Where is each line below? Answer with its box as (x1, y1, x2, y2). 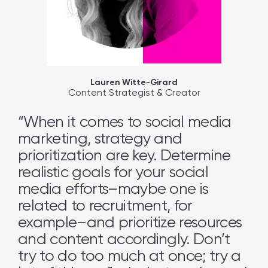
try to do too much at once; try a (18, 246, 241, 264)
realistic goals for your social (18, 163, 209, 181)
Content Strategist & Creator (68, 87, 200, 98)
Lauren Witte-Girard (90, 77, 178, 87)
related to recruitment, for (18, 196, 193, 214)
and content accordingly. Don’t (18, 230, 230, 248)
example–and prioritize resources (18, 213, 242, 231)
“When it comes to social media (18, 112, 232, 130)
